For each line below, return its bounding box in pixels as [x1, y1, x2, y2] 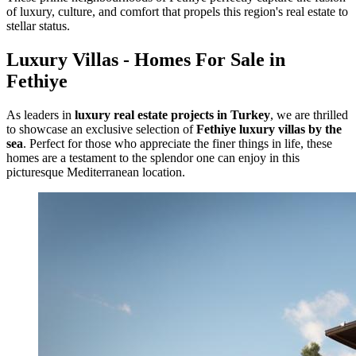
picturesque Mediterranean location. [6, 165, 185, 180]
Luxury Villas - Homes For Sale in [6, 49, 285, 71]
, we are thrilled [270, 108, 348, 122]
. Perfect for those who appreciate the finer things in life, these [23, 137, 332, 151]
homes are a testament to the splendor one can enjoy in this [6, 151, 300, 165]
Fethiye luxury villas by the [196, 122, 342, 137]
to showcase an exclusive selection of [6, 122, 196, 137]
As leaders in [6, 108, 75, 122]
